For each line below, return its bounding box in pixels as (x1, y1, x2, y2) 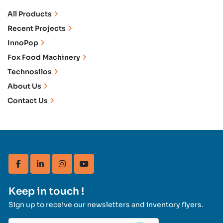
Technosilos (7, 67, 52, 77)
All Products (7, 9, 52, 19)
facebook (17, 163, 57, 174)
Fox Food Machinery (7, 53, 80, 62)
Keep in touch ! (8, 185, 84, 198)
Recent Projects (7, 24, 66, 33)
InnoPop (7, 38, 38, 48)
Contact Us (7, 96, 48, 106)
